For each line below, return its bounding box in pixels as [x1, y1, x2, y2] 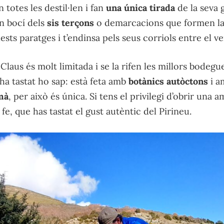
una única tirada [106, 2, 175, 14]
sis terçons [47, 17, 94, 29]
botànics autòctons [128, 75, 208, 87]
